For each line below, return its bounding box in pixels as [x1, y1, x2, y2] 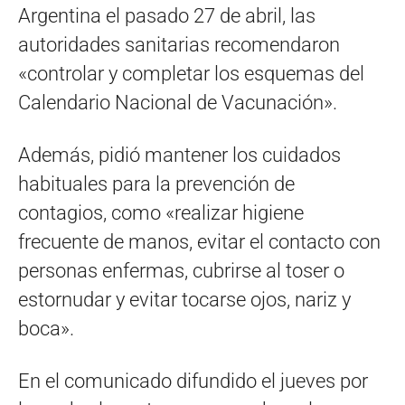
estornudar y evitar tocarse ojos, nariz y [18, 288, 351, 312]
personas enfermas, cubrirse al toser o [18, 259, 344, 283]
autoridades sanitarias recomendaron [18, 33, 340, 57]
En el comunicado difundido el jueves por [18, 370, 368, 393]
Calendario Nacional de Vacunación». [18, 91, 337, 115]
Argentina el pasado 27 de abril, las [18, 5, 316, 28]
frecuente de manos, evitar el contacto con [18, 231, 381, 254]
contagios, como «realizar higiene [18, 202, 304, 225]
